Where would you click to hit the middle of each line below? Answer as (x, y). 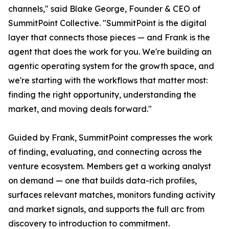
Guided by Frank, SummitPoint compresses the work (110, 138)
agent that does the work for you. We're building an (110, 52)
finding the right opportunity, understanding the (102, 95)
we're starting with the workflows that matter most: (108, 81)
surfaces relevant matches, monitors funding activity (112, 195)
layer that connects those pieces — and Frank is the (109, 38)
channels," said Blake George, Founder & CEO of (104, 9)
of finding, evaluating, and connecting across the (105, 152)
